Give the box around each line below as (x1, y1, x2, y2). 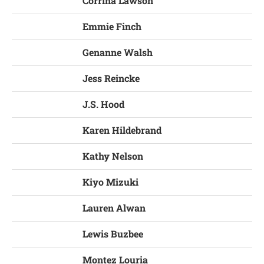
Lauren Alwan (82, 201, 146, 214)
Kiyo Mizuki (82, 175, 138, 188)
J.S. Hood (82, 97, 124, 110)
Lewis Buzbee (82, 227, 143, 240)
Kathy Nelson (82, 149, 143, 162)
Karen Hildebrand (82, 123, 161, 136)
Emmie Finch (82, 19, 141, 32)
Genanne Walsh (82, 45, 153, 58)
